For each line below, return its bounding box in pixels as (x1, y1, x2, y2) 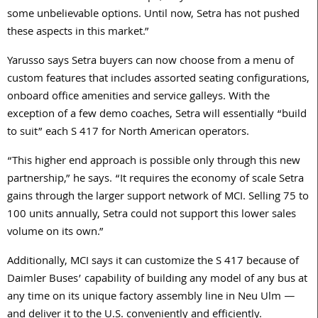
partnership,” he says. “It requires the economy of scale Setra (7, 170, 304, 190)
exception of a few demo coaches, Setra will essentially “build (7, 106, 307, 125)
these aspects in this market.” (7, 23, 149, 43)
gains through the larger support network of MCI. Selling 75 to (7, 188, 309, 207)
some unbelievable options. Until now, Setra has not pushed (7, 6, 300, 25)
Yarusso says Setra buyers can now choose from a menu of (7, 53, 294, 72)
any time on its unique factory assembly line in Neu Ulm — (7, 288, 295, 307)
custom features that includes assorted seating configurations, (7, 70, 309, 89)
